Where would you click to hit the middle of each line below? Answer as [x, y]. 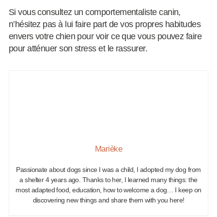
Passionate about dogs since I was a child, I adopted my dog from [108, 170]
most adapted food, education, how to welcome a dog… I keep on [108, 190]
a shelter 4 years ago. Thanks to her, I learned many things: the [108, 180]
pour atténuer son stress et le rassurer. [78, 49]
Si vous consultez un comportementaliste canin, [94, 12]
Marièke [108, 149]
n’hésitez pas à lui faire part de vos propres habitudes [105, 24]
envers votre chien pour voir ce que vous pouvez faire [105, 37]
